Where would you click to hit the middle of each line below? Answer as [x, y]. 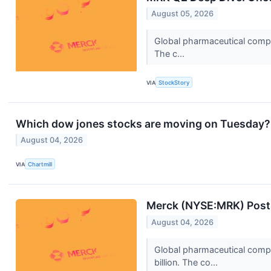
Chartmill [40, 164]
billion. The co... [187, 262]
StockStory [174, 82]
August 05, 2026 [183, 13]
